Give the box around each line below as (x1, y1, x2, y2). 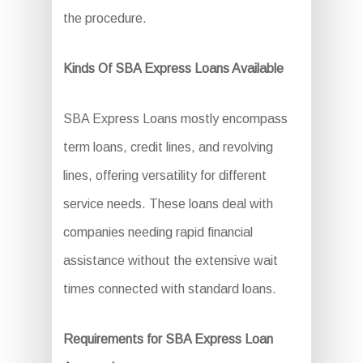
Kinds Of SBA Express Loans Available (62, 62, 284, 75)
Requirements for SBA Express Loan (62, 332, 273, 346)
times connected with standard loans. (62, 282, 276, 296)
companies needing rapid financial (62, 225, 253, 239)
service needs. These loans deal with (62, 197, 273, 211)
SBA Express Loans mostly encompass (62, 112, 288, 126)
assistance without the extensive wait (62, 254, 278, 267)
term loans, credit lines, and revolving (62, 140, 273, 154)
